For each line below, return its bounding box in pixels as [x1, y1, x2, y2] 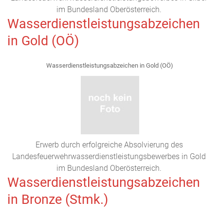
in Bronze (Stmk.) [7, 192, 108, 207]
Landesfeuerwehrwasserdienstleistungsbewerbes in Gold [12, 152, 206, 161]
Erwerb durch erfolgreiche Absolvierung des [35, 140, 183, 149]
